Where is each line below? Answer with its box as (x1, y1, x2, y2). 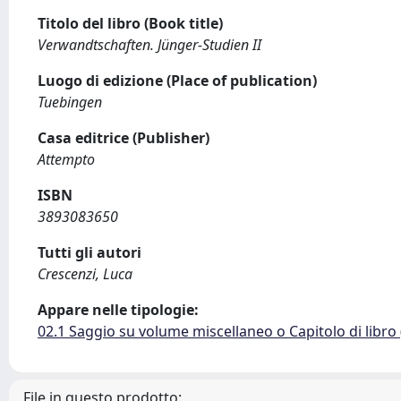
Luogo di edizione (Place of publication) (38, 71, 317, 90)
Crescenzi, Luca (38, 264, 132, 284)
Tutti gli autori (38, 243, 141, 262)
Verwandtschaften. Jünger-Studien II (38, 35, 261, 55)
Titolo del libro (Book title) (38, 13, 223, 33)
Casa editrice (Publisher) (38, 128, 209, 148)
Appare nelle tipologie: (38, 300, 199, 320)
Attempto (38, 149, 95, 169)
